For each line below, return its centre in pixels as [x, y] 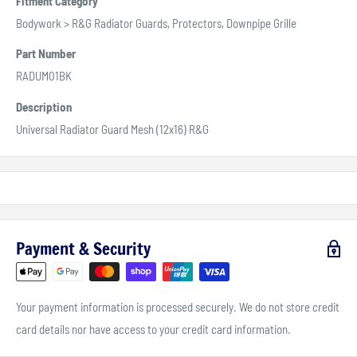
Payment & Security [83, 248]
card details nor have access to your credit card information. [153, 329]
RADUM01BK [44, 76]
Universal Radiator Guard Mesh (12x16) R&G [112, 129]
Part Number [46, 54]
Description [44, 106]
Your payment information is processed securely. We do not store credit [178, 306]
